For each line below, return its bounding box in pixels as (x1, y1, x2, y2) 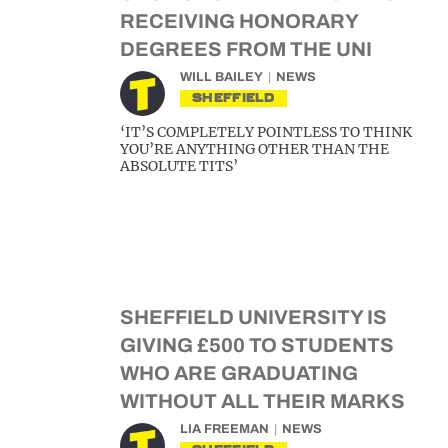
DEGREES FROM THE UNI (120, 38, 372, 60)
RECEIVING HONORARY (120, 10, 358, 32)
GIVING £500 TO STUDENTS (120, 334, 394, 356)
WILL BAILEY (180, 70, 263, 84)
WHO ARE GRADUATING (120, 362, 358, 384)
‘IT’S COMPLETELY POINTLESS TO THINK (120, 123, 412, 141)
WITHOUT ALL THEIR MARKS (120, 390, 405, 412)
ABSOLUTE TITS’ (120, 157, 238, 175)
